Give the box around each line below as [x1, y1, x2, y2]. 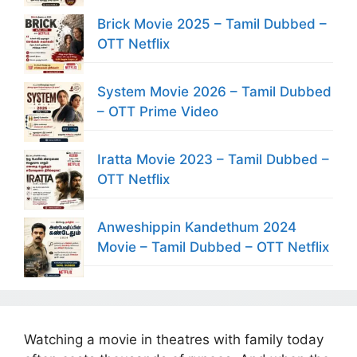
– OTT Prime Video [97, 103, 218, 120]
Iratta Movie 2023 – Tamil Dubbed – [97, 151, 329, 167]
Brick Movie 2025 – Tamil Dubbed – [97, 15, 327, 32]
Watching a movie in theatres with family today [24, 331, 324, 347]
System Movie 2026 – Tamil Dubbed [97, 83, 331, 100]
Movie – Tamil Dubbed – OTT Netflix [97, 238, 329, 255]
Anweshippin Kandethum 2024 [97, 218, 296, 235]
